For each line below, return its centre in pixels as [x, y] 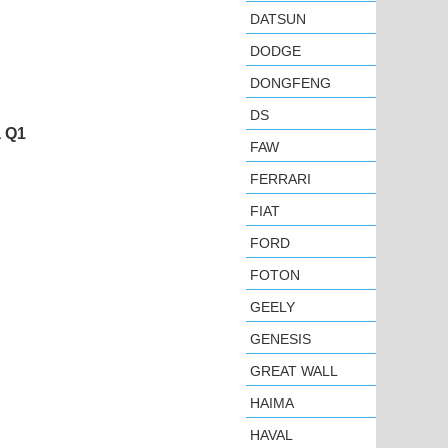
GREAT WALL [294, 371]
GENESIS [280, 339]
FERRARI [280, 179]
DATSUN [278, 19]
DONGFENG [290, 83]
